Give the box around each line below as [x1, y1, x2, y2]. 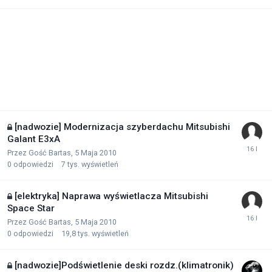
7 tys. [61, 160, 80, 169]
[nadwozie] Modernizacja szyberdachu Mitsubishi [15, 121, 230, 132]
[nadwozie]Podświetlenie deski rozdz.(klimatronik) [15, 260, 234, 271]
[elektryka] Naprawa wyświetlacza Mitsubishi [15, 191, 208, 202]
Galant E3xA [7, 134, 60, 144]
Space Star [7, 203, 55, 214]
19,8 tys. [61, 229, 90, 238]
